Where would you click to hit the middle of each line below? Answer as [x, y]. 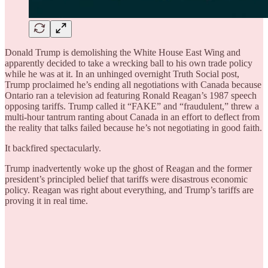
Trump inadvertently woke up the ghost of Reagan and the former [128, 169]
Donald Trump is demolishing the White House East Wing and [123, 53]
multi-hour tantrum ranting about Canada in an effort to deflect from [132, 117]
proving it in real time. [46, 201]
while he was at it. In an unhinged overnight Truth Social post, [122, 74]
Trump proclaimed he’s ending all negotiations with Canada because [133, 85]
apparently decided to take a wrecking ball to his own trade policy [129, 63]
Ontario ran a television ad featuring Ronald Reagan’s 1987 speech [131, 96]
